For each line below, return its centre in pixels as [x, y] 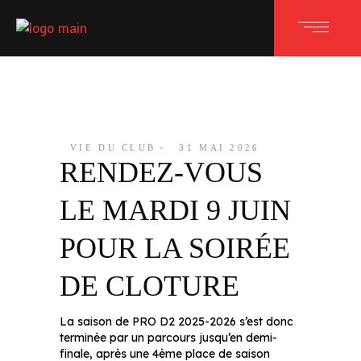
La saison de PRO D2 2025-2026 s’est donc [176, 322]
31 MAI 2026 [220, 147]
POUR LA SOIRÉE [175, 248]
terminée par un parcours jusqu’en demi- [168, 338]
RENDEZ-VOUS [161, 172]
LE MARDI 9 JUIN [175, 210]
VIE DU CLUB [113, 147]
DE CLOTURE [149, 286]
